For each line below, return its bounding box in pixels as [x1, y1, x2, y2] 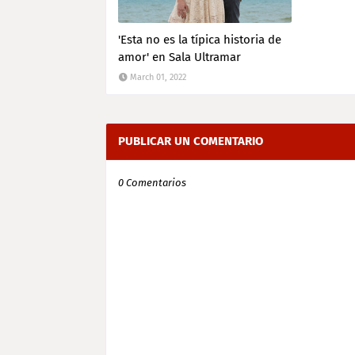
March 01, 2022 [130, 72, 186, 82]
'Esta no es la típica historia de [118, 32, 281, 47]
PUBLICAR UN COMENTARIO [118, 134, 263, 148]
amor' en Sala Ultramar [118, 50, 241, 64]
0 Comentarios [118, 177, 186, 189]
